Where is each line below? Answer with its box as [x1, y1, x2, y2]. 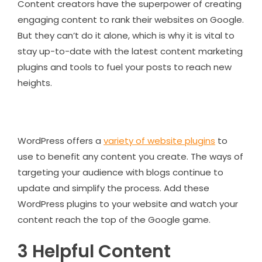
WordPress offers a [18, 134, 104, 147]
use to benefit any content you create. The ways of [18, 150, 243, 163]
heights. [18, 76, 52, 89]
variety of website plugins [104, 134, 215, 147]
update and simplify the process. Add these [18, 181, 209, 194]
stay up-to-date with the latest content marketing [18, 44, 243, 57]
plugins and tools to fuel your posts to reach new [18, 60, 232, 73]
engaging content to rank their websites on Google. [18, 13, 244, 26]
